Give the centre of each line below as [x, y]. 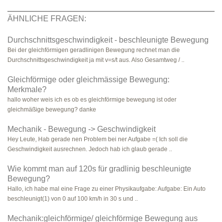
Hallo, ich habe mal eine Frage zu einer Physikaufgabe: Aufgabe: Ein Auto [107, 189]
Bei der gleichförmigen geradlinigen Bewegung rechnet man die [94, 50]
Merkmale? [27, 89]
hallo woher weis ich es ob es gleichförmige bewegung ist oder [92, 100]
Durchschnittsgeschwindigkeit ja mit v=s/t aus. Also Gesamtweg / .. [96, 60]
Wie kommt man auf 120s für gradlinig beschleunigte [99, 169]
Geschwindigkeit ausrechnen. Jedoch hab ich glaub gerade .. [90, 149]
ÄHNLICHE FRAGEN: [47, 19]
